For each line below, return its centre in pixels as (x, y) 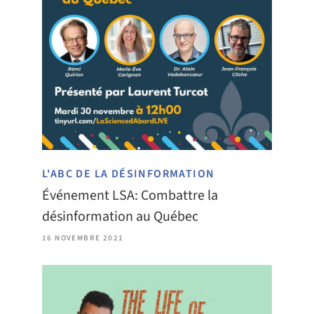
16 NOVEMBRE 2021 (83, 238)
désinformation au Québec (120, 216)
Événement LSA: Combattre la (130, 195)
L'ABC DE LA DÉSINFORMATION (129, 173)
